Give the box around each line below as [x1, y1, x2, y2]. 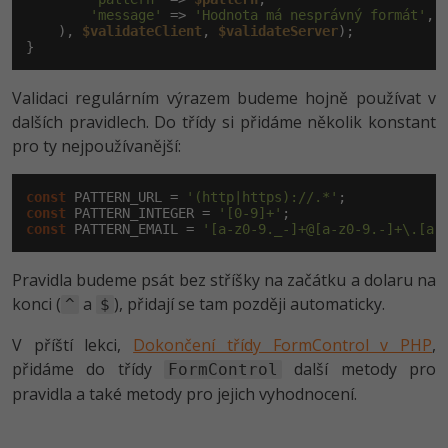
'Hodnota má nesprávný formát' [194, 7, 426, 23]
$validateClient [82, 23, 202, 39]
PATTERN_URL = [66, 189, 186, 205]
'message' [90, 7, 162, 23]
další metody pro [282, 358, 436, 380]
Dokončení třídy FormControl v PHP [133, 334, 433, 356]
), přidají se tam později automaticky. [114, 293, 385, 315]
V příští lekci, [12, 334, 134, 356]
